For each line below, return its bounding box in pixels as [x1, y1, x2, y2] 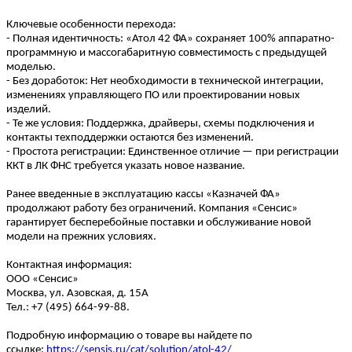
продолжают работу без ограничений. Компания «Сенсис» [6, 203, 298, 215]
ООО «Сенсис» [6, 273, 79, 286]
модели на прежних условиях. [6, 231, 156, 244]
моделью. [6, 61, 56, 74]
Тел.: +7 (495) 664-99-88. [6, 302, 130, 314]
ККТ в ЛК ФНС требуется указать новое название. [6, 160, 245, 173]
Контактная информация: [6, 259, 132, 272]
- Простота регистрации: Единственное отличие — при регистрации [6, 146, 339, 159]
